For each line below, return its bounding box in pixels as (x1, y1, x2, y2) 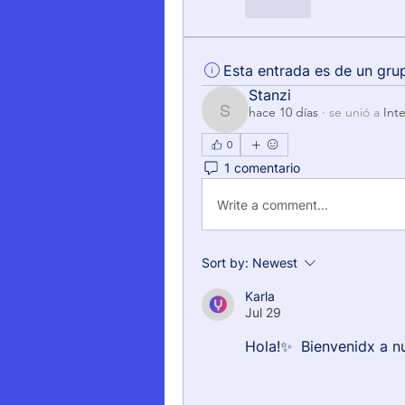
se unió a (329, 104, 380, 120)
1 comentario (224, 159, 300, 175)
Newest (252, 255, 297, 270)
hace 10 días (249, 104, 318, 120)
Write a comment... (217, 196, 328, 212)
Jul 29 (245, 305, 281, 320)
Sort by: (202, 255, 249, 270)
